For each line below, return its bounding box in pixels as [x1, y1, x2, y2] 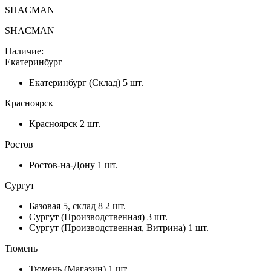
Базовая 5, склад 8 [29, 200, 103, 211]
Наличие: [5, 45, 44, 56]
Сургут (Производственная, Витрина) [29, 222, 186, 233]
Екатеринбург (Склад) [29, 77, 120, 88]
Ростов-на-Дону [29, 159, 95, 170]
